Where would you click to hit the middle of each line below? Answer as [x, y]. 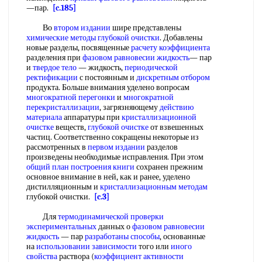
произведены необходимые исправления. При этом [115, 157]
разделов [161, 147]
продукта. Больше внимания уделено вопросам [108, 87]
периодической [151, 68]
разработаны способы [122, 237]
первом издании [116, 147]
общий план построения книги [80, 167]
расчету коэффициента [170, 48]
